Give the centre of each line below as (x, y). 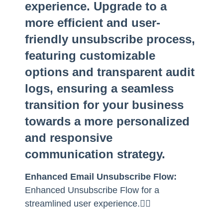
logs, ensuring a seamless (99, 88)
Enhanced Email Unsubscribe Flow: (101, 177)
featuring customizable (90, 56)
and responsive (69, 138)
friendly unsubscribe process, (110, 39)
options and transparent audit (110, 72)
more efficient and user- (93, 23)
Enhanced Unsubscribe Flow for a (92, 190)
